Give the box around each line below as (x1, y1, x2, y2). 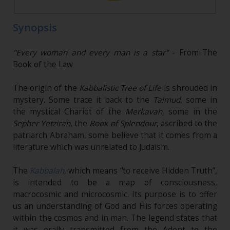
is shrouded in (161, 83, 218, 94)
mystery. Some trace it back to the (13, 94, 154, 106)
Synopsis (13, 21, 57, 35)
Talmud (153, 94, 181, 106)
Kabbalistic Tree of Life (79, 83, 162, 94)
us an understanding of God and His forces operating (13, 201, 217, 212)
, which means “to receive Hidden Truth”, (64, 165, 218, 177)
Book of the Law (13, 59, 73, 70)
